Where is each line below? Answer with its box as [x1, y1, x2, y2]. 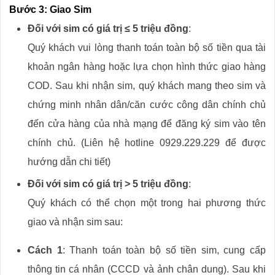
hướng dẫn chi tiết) [28, 157, 110, 168]
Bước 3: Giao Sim [9, 4, 91, 15]
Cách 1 [28, 245, 63, 256]
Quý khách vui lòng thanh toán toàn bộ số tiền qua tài [28, 42, 266, 53]
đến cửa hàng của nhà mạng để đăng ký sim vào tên [28, 118, 266, 130]
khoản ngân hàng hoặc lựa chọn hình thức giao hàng [28, 61, 266, 72]
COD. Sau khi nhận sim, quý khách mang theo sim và [28, 80, 266, 91]
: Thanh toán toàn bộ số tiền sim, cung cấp [62, 245, 266, 256]
